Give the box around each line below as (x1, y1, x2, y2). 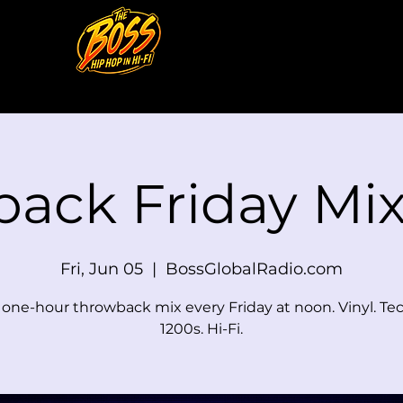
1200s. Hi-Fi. (160, 320, 243, 337)
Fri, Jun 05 (60, 259, 143, 279)
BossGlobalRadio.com (166, 259, 343, 279)
